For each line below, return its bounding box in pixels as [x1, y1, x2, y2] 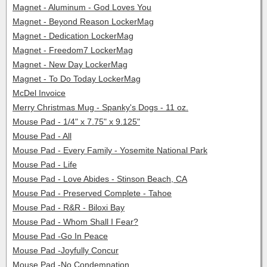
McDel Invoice [13, 88, 66, 98]
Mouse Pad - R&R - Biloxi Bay [13, 203, 125, 212]
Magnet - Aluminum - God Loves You [13, 2, 151, 12]
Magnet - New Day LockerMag [13, 60, 128, 69]
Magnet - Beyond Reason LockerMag [13, 17, 154, 26]
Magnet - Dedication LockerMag [13, 31, 133, 41]
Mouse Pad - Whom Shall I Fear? [13, 217, 138, 226]
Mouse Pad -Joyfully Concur [13, 246, 119, 255]
